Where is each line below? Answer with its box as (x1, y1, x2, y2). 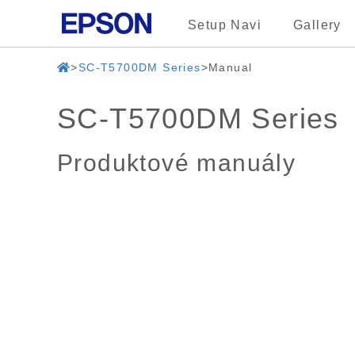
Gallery (293, 18, 342, 32)
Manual (208, 61, 253, 74)
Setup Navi (188, 18, 261, 32)
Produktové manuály (57, 150, 296, 176)
